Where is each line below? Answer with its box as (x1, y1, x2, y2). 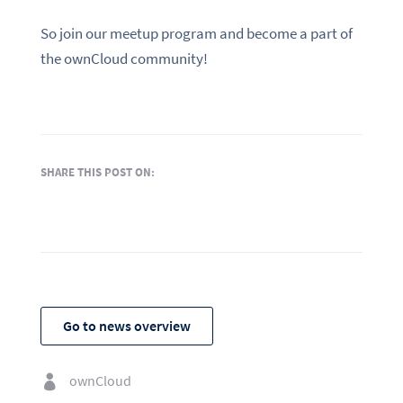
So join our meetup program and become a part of (40, 22, 353, 43)
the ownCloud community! (40, 48, 208, 68)
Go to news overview (62, 317, 191, 336)
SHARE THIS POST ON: (40, 164, 155, 179)
